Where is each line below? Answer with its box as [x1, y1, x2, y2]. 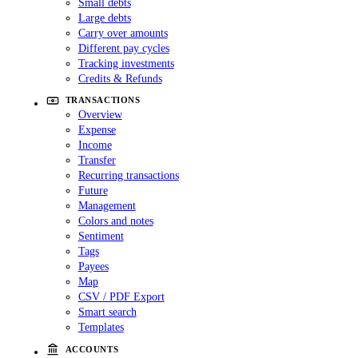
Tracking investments [78, 56, 174, 70]
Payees [78, 259, 109, 272]
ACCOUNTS [65, 344, 119, 354]
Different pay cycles [78, 41, 169, 54]
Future [78, 183, 108, 197]
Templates [78, 320, 124, 333]
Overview [78, 107, 122, 121]
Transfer [78, 153, 116, 166]
